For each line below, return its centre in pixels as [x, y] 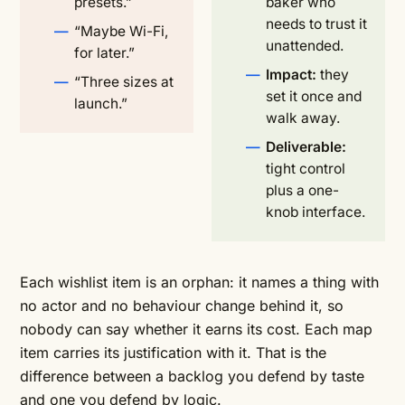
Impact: [291, 75]
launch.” [101, 104]
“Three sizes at [124, 82]
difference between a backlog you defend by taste [192, 376]
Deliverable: [306, 147]
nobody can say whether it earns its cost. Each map [196, 329]
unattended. [305, 46]
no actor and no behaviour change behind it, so [182, 306]
